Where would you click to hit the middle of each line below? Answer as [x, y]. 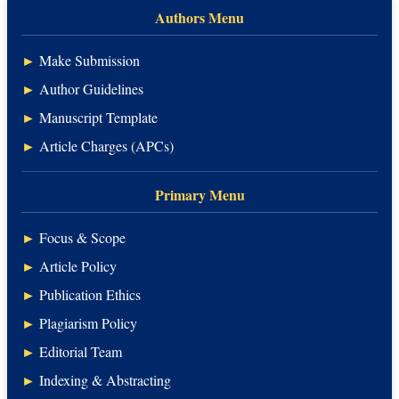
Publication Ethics [90, 294]
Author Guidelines [91, 88]
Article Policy [78, 265]
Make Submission [90, 60]
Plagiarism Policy [88, 322]
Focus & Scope [82, 237]
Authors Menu [199, 17]
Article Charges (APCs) [106, 145]
